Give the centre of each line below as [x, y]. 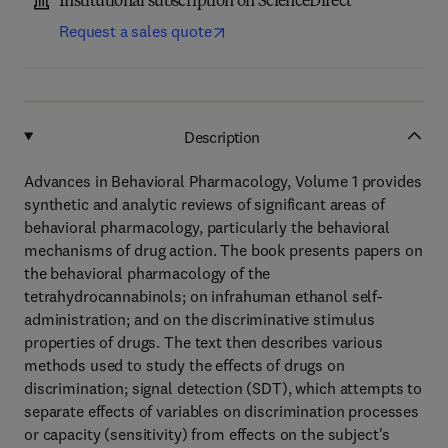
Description [222, 136]
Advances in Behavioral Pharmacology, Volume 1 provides [223, 181]
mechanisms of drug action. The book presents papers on [223, 250]
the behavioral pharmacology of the [147, 273]
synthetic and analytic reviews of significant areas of [204, 204]
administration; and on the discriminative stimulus [199, 319]
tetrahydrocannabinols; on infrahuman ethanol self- [203, 296]
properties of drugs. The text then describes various [203, 342]
